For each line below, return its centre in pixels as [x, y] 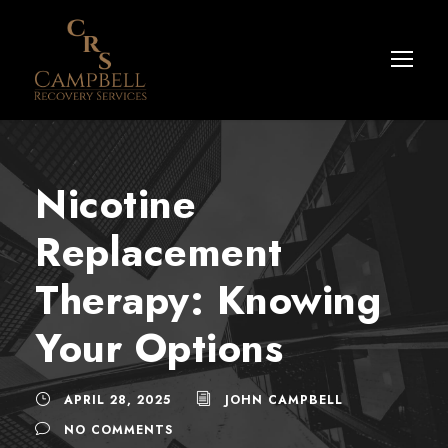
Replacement [159, 252]
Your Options [159, 348]
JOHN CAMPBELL [284, 400]
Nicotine [115, 204]
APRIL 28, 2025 [117, 400]
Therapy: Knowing [208, 300]
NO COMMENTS [118, 430]
